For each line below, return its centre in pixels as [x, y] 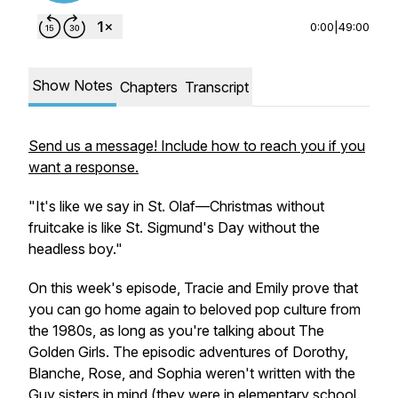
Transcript [217, 87]
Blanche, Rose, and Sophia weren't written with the [192, 373]
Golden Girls [67, 352]
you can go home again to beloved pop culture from [195, 309]
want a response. [84, 167]
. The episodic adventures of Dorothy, [227, 352]
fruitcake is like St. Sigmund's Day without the [174, 227]
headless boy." [76, 249]
